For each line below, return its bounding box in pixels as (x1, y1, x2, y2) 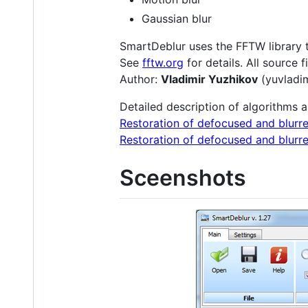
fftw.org (142, 55, 184, 69)
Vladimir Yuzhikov (161, 71, 258, 86)
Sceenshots (120, 164, 246, 191)
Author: (120, 71, 161, 86)
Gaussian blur (142, 11, 212, 25)
